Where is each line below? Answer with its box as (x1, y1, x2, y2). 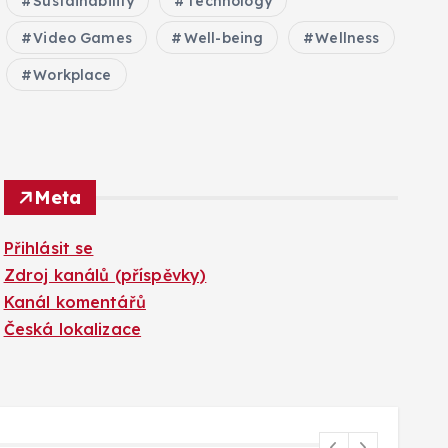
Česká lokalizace (3, 319, 142, 339)
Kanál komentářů (3, 292, 146, 312)
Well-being (183, 29, 264, 47)
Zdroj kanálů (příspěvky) (3, 265, 207, 285)
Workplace (33, 66, 112, 84)
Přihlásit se (3, 238, 94, 258)
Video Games (33, 29, 132, 47)
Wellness (315, 29, 380, 47)
